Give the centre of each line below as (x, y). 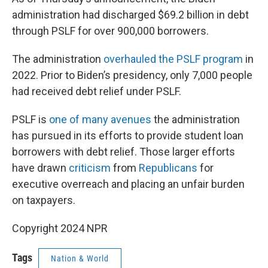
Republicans (168, 168)
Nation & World (80, 258)
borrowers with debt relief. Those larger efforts (124, 152)
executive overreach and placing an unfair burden (128, 184)
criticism (90, 168)
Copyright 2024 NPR (60, 228)
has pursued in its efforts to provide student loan (128, 135)
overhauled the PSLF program (173, 59)
